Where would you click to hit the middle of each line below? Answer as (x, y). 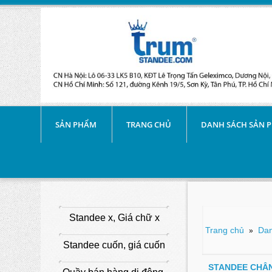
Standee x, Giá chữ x (114, 217)
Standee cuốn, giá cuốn (114, 245)
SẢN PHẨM (76, 124)
